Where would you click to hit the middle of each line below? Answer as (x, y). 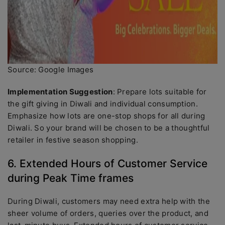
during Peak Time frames (71, 178)
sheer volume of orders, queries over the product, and (108, 213)
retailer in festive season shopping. (73, 140)
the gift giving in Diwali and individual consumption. (103, 104)
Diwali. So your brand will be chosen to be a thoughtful (109, 128)
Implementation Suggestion (60, 92)
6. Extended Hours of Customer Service (107, 163)
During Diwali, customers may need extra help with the (109, 201)
